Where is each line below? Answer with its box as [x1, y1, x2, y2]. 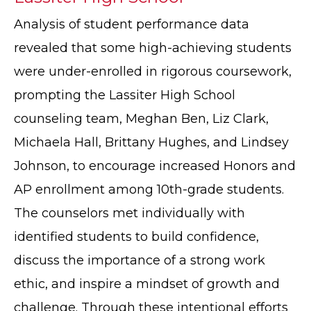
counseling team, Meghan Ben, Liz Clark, [14, 111, 269, 127]
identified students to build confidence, [14, 229, 259, 245]
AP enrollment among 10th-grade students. [14, 182, 284, 198]
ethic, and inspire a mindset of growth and [14, 276, 280, 292]
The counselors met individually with [14, 205, 245, 221]
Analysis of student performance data [14, 17, 249, 33]
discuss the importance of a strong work [14, 253, 265, 269]
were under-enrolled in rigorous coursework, [14, 64, 292, 80]
